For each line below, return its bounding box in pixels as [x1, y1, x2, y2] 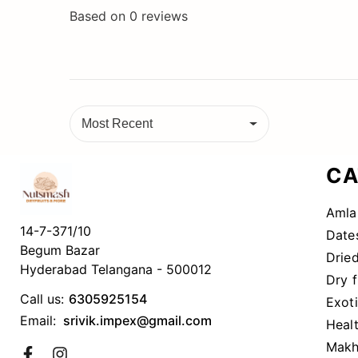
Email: [20, 312, 60, 329]
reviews [137, 7, 188, 24]
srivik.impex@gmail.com [63, 312, 212, 329]
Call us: [20, 291, 64, 308]
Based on [70, 7, 129, 24]
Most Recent [82, 117, 153, 131]
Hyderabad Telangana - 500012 [20, 261, 212, 278]
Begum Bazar [20, 242, 100, 259]
